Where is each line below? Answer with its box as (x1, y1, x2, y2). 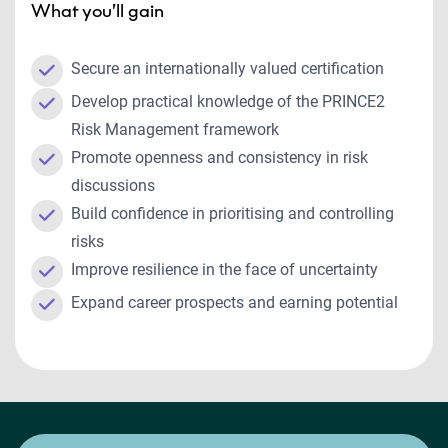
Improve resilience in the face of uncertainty (71, 260, 382, 279)
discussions (71, 176, 159, 195)
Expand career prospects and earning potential (71, 293, 402, 312)
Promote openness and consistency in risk (71, 148, 368, 167)
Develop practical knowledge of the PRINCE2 (71, 92, 385, 111)
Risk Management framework (71, 120, 283, 139)
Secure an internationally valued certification (71, 59, 388, 78)
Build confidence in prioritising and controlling (71, 204, 394, 223)
